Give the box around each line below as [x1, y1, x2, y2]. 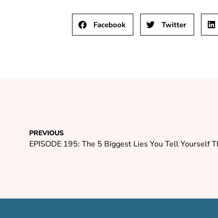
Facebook [93, 19, 126, 30]
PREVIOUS [29, 128, 64, 138]
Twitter [162, 19, 186, 30]
